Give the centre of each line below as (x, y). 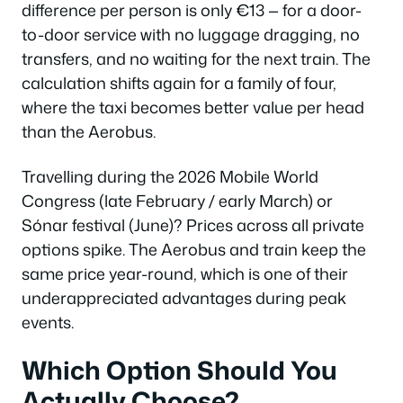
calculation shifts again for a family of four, (179, 83)
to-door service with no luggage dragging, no (191, 34)
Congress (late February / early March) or (177, 200)
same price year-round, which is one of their (185, 273)
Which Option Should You (179, 370)
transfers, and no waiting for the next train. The (196, 58)
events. (48, 322)
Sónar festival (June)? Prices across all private (193, 224)
